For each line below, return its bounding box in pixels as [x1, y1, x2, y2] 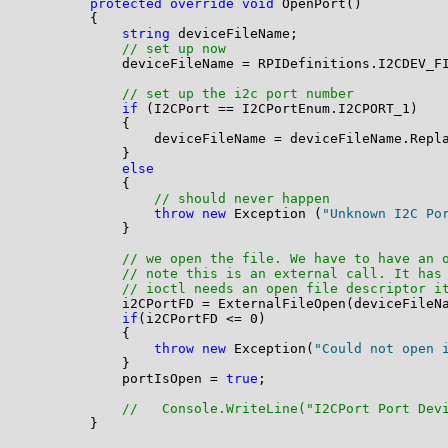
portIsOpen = [25, 371, 226, 387]
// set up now [121, 41, 226, 57]
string [121, 26, 170, 42]
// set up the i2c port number [121, 86, 354, 102]
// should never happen [153, 191, 330, 207]
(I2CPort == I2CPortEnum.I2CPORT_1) [137, 101, 418, 117]
